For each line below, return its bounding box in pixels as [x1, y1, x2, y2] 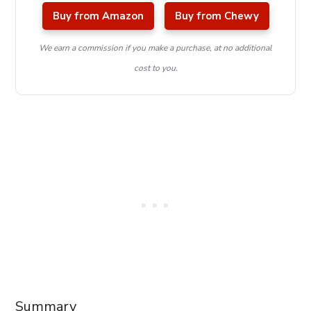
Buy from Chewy [174, 8, 259, 23]
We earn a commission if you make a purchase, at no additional [39, 42, 272, 53]
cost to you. [133, 62, 178, 74]
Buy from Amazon [52, 8, 144, 23]
